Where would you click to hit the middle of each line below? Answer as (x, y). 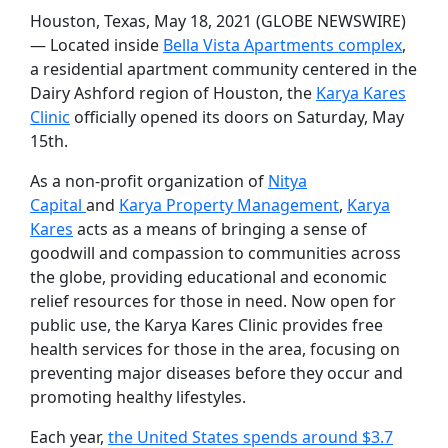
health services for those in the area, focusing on (215, 349)
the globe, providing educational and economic (208, 277)
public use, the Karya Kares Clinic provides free (206, 325)
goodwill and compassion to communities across (215, 253)
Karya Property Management (229, 205)
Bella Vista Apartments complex (282, 45)
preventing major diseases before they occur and (216, 373)
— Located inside (96, 45)
